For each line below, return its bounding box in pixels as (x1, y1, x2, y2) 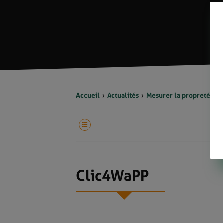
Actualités (107, 91, 139, 99)
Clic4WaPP (76, 167, 149, 184)
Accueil (76, 91, 100, 99)
